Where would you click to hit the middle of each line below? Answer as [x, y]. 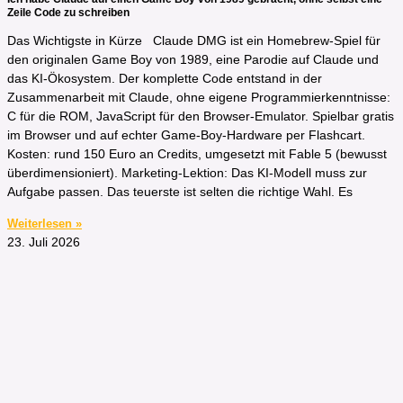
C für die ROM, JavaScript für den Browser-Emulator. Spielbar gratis [201, 116]
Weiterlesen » [45, 224]
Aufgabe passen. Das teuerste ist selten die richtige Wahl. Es [180, 192]
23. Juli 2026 [44, 242]
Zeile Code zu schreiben [68, 12]
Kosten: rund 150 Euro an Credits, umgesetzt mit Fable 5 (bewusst [197, 154]
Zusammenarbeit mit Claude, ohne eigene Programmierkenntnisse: [199, 98]
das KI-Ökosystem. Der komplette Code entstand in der [165, 79]
